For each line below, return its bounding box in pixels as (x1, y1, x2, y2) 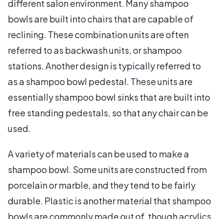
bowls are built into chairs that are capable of (8, 13, 194, 24)
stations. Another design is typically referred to (8, 60, 201, 71)
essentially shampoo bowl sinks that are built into (8, 91, 210, 103)
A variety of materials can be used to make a (8, 148, 189, 159)
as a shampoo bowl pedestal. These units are (8, 75, 193, 87)
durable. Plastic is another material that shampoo (8, 195, 211, 206)
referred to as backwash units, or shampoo (8, 44, 182, 56)
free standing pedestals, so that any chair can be (8, 107, 208, 118)
